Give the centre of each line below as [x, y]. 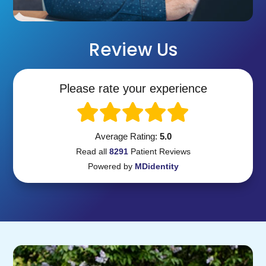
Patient [142, 151]
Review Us [133, 49]
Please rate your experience [133, 88]
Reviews [173, 151]
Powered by [111, 166]
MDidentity [156, 166]
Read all [92, 151]
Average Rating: [127, 136]
